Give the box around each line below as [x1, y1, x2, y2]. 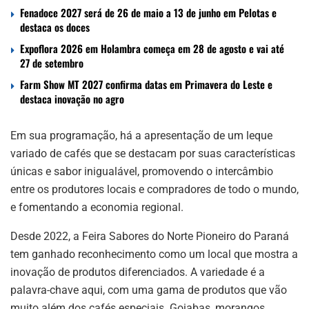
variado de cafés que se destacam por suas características [10, 146, 295, 160]
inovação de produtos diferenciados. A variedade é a [10, 265, 265, 279]
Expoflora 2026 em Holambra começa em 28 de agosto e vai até [20, 40, 284, 56]
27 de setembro [20, 54, 83, 70]
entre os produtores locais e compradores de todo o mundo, [10, 182, 299, 196]
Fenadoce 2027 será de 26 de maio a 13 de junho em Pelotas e [20, 4, 277, 20]
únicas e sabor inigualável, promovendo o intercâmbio [10, 164, 273, 178]
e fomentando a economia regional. [10, 200, 183, 214]
